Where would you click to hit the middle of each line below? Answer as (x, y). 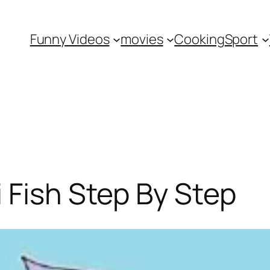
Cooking (199, 39)
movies (142, 39)
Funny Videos (70, 39)
